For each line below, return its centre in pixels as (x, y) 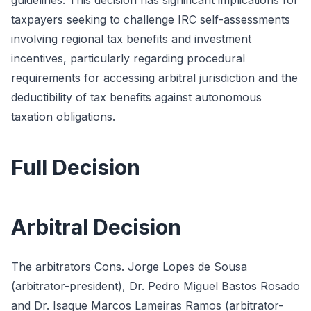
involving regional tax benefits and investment (131, 39)
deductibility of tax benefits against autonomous (136, 97)
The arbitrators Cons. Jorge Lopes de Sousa (129, 267)
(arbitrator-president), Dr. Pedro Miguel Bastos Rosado (155, 286)
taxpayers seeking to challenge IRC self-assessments (151, 19)
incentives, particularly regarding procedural (128, 58)
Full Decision (76, 167)
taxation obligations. (63, 117)
